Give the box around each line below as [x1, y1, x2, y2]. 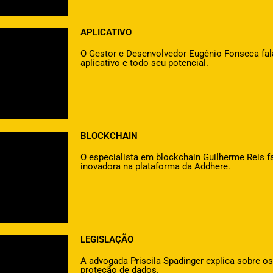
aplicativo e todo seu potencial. [80, 57, 208, 69]
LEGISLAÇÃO [80, 234, 133, 246]
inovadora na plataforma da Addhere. [80, 161, 230, 172]
